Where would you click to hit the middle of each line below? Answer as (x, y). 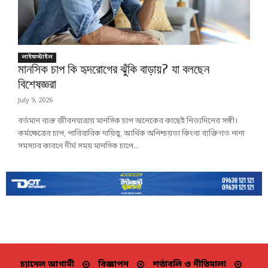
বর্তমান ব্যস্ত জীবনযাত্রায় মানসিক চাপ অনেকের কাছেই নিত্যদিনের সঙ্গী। (128, 121)
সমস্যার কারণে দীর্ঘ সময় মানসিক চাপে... (78, 147)
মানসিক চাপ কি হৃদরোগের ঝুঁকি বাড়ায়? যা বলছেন (114, 70)
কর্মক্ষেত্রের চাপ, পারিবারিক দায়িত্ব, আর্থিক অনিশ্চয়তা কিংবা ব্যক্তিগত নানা (131, 134)
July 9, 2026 (35, 101)
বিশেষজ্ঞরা (37, 85)
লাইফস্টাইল (37, 57)
